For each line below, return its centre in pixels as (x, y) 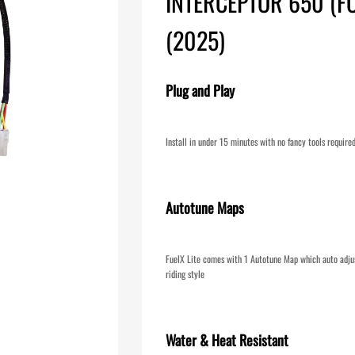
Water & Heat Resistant (227, 340)
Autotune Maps (205, 207)
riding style (185, 274)
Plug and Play (200, 90)
